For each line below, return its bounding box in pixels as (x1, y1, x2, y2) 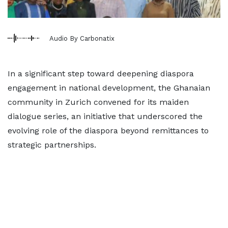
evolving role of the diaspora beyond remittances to (8, 126, 209, 135)
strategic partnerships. (8, 140, 96, 150)
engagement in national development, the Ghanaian (8, 83, 210, 93)
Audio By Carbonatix (49, 34, 115, 42)
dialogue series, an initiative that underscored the (8, 111, 203, 121)
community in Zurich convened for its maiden (8, 97, 189, 107)
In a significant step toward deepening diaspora (8, 69, 194, 78)
